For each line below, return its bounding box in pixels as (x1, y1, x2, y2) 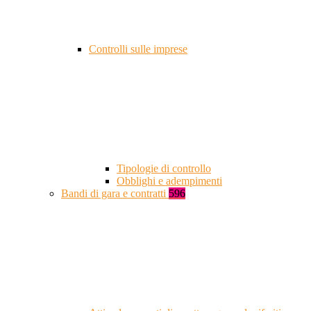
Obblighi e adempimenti (117, 175, 222, 187)
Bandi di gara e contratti (61, 187, 169, 200)
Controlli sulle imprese (89, 43, 187, 56)
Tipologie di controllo (117, 162, 211, 175)
